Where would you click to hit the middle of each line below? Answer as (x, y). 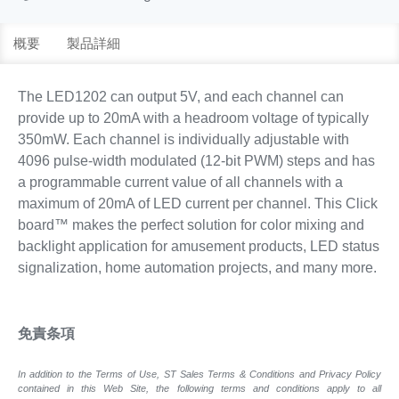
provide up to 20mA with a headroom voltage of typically (193, 118)
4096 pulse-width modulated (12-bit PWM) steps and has (196, 160)
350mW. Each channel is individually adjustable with (183, 139)
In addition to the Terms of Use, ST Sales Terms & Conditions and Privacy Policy (199, 374)
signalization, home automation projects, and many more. (197, 267)
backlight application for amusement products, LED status (198, 246)
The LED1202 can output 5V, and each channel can (180, 96)
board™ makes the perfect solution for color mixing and (191, 224)
